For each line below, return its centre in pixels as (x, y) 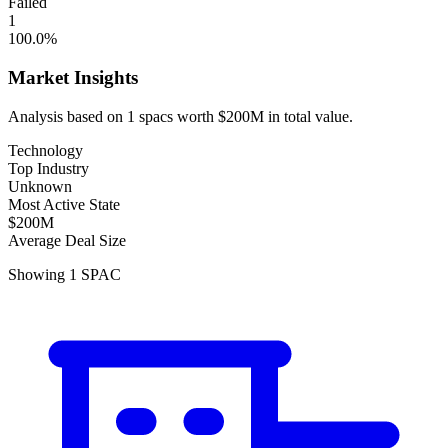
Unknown (40, 186)
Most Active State (64, 204)
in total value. (308, 116)
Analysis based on (67, 116)
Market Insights (73, 77)
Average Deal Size (67, 240)
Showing (38, 274)
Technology (45, 150)
